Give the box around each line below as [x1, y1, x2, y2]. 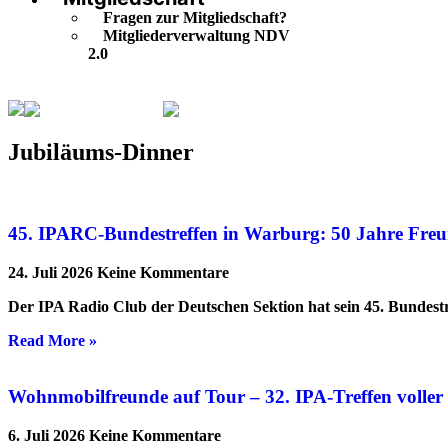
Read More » [8, 331, 97, 349]
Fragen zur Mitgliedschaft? [103, 9, 287, 27]
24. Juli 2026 [8, 263, 97, 281]
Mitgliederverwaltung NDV [103, 27, 290, 45]
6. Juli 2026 [8, 426, 89, 444]
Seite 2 [179, 101, 223, 119]
